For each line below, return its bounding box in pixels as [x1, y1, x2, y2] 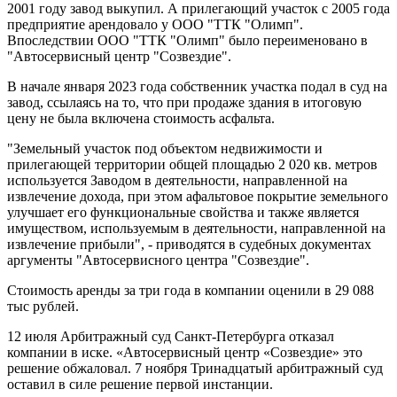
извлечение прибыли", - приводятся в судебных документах [7, 236, 371, 252]
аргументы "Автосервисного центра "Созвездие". [7, 252, 309, 268]
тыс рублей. [7, 298, 79, 314]
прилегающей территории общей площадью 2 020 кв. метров [7, 156, 378, 172]
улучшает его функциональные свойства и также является [7, 204, 359, 220]
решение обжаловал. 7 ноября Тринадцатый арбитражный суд [7, 360, 383, 376]
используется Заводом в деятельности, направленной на [7, 172, 347, 188]
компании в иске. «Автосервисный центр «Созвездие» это [7, 344, 362, 360]
